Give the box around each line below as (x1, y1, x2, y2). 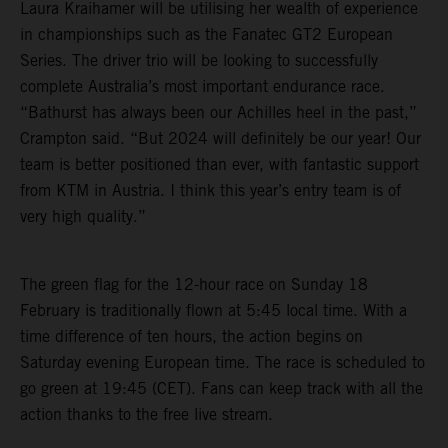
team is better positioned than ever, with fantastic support (20, 154, 419, 174)
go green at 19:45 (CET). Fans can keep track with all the (20, 378, 423, 398)
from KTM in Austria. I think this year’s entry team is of (20, 180, 401, 200)
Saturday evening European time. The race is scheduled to (20, 352, 425, 372)
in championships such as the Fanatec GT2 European (20, 24, 393, 44)
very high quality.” (20, 206, 146, 226)
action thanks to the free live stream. (20, 404, 273, 424)
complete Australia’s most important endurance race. (20, 76, 385, 96)
